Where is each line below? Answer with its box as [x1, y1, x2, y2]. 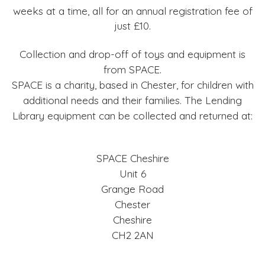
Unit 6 [119, 166, 146, 180]
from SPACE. [104, 62, 161, 76]
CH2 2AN [111, 228, 154, 241]
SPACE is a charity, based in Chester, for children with [11, 77, 254, 91]
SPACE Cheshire [96, 151, 169, 164]
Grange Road [101, 182, 164, 195]
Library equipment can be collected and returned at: [12, 108, 253, 122]
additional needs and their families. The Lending [23, 93, 242, 106]
